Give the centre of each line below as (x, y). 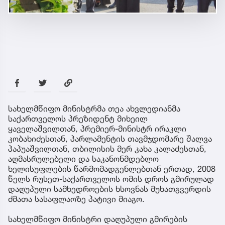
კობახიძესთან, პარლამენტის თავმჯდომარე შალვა (110, 139)
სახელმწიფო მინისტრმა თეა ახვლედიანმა (94, 109)
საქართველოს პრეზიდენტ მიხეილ (78, 119)
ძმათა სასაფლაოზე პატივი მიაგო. (76, 199)
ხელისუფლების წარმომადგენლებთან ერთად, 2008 (112, 169)
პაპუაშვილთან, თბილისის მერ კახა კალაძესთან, (107, 149)
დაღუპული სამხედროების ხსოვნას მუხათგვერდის (109, 189)
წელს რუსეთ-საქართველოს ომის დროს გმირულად (111, 179)
